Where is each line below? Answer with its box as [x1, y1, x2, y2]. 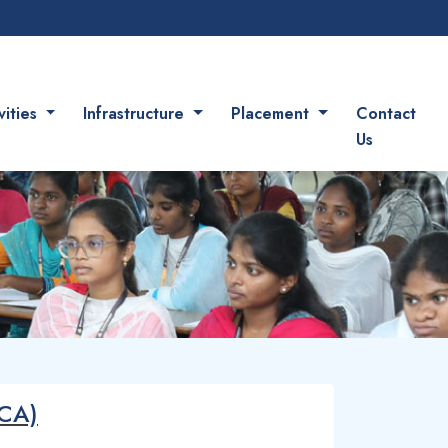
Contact [355, 102, 416, 125]
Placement [230, 102, 314, 125]
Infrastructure [83, 102, 190, 125]
